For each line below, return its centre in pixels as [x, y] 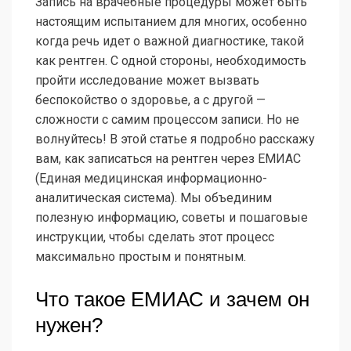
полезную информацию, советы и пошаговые [172, 218]
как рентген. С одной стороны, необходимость [171, 61]
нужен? [69, 326]
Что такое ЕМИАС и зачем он [172, 300]
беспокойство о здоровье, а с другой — [150, 100]
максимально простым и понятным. [141, 257]
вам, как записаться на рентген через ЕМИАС [168, 159]
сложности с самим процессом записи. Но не [167, 120]
